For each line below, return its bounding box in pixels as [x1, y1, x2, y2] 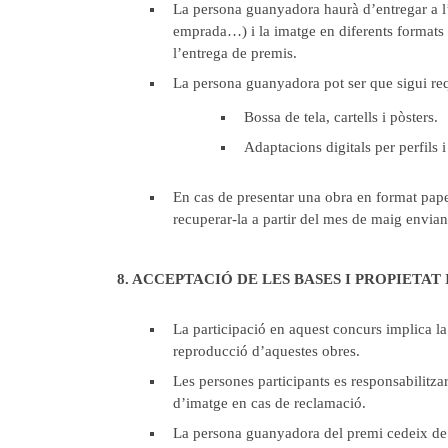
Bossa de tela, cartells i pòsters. [243, 109, 438, 126]
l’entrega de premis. [173, 45, 297, 62]
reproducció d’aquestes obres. [173, 343, 360, 360]
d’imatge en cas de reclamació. [173, 395, 366, 412]
